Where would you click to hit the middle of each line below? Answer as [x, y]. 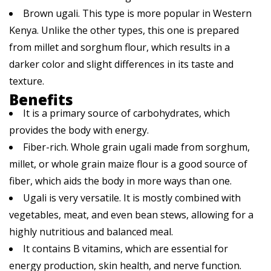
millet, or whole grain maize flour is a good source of [128, 164]
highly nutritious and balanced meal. [91, 231]
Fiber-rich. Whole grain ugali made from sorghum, [136, 147]
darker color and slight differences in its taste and [121, 64]
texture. [27, 81]
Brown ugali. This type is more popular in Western [137, 13]
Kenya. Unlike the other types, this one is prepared [124, 30]
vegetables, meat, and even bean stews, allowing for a [131, 214]
